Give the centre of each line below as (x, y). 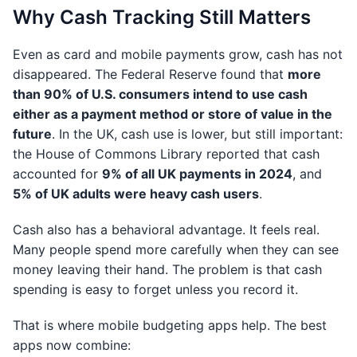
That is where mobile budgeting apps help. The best (170, 325)
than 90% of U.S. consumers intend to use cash (160, 94)
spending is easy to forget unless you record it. (155, 289)
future (32, 134)
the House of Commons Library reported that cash (166, 154)
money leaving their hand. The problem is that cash (167, 269)
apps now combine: (72, 345)
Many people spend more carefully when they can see (176, 249)
